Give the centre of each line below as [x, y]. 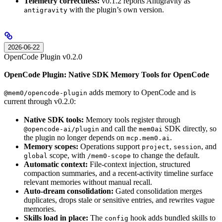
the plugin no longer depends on [75, 137]
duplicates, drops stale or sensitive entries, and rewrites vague [119, 200]
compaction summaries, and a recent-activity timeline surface [118, 173]
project [156, 147]
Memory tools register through [132, 119]
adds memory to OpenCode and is [141, 93]
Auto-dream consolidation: [69, 191]
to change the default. [165, 155]
